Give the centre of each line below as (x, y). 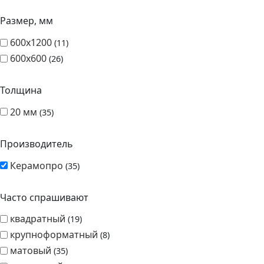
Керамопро (37, 165)
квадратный (38, 219)
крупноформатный (54, 235)
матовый (31, 251)
